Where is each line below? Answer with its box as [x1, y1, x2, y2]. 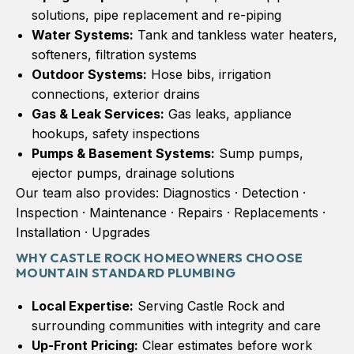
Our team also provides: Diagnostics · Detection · [16, 184, 306, 201]
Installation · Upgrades [16, 224, 150, 240]
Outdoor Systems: [32, 66, 147, 82]
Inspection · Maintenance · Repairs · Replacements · [16, 204, 326, 220]
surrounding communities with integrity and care [32, 317, 321, 333]
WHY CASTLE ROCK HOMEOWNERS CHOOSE [16, 249, 303, 265]
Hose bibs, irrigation [147, 66, 271, 82]
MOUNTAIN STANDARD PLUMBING [16, 264, 236, 281]
